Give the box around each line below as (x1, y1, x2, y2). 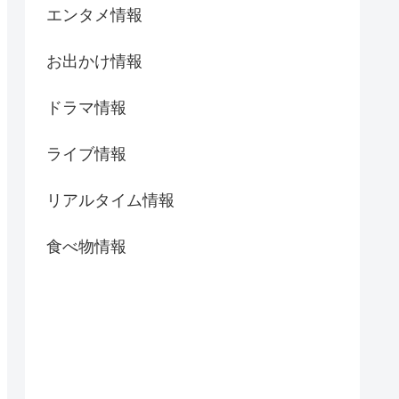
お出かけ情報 (46, 52, 142, 70)
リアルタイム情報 (46, 191, 175, 209)
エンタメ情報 (46, 5, 142, 24)
